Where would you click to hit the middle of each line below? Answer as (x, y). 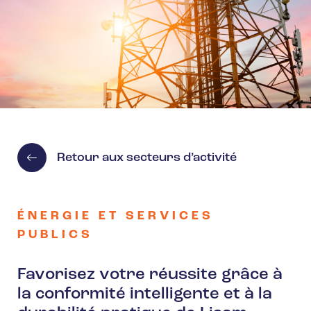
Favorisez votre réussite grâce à (150, 275)
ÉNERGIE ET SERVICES (116, 217)
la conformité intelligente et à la (145, 295)
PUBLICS (55, 235)
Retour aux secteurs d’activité (147, 158)
